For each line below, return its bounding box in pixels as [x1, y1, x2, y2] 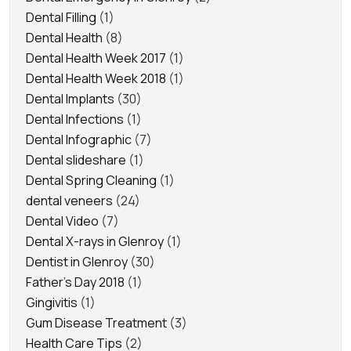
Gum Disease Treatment [26, 313, 167, 331]
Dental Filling [26, 8, 96, 26]
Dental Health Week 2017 [26, 49, 166, 67]
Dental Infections [26, 110, 124, 128]
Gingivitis [26, 293, 78, 311]
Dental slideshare [26, 150, 126, 168]
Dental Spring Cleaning [26, 171, 157, 189]
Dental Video [26, 212, 99, 230]
